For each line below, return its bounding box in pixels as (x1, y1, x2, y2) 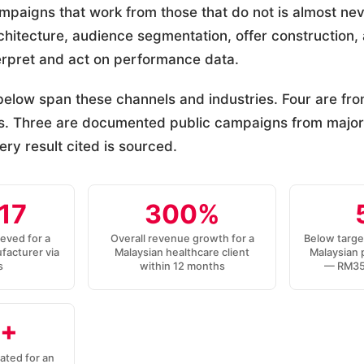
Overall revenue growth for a (110, 232, 254, 245)
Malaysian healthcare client (115, 246, 249, 259)
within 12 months (139, 260, 225, 273)
